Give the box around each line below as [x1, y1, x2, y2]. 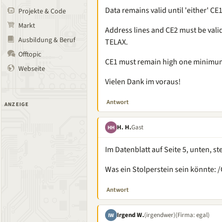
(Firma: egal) [175, 210, 210, 220]
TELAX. [105, 37, 128, 48]
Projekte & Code [18, 6, 66, 16]
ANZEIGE [4, 101, 29, 108]
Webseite [18, 64, 45, 74]
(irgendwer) [144, 210, 175, 220]
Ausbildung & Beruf [18, 35, 75, 45]
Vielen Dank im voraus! [105, 76, 181, 87]
